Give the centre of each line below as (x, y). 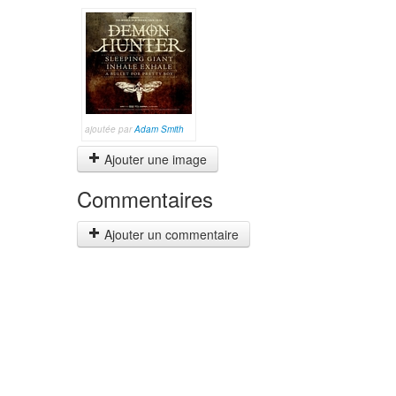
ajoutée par (110, 129)
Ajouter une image (154, 159)
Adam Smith (159, 129)
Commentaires (145, 198)
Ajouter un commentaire (170, 234)
